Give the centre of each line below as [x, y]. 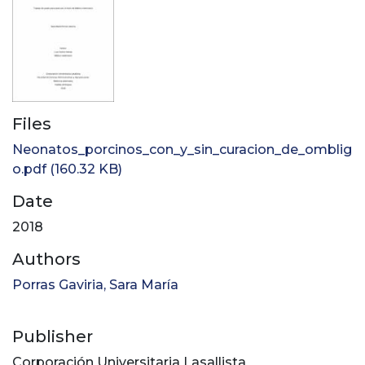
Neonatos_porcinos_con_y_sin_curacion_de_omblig [182, 150]
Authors [46, 259]
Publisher [53, 337]
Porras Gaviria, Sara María [95, 285]
